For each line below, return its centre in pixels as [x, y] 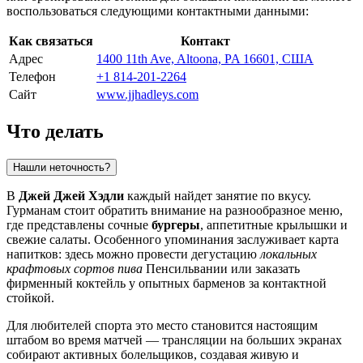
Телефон [32, 76]
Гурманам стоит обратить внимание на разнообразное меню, [175, 210]
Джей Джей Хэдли [71, 195]
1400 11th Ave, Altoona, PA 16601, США [205, 58]
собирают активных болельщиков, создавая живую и [153, 354]
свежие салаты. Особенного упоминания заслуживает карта [173, 239]
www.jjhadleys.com [147, 94]
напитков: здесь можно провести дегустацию [133, 254]
